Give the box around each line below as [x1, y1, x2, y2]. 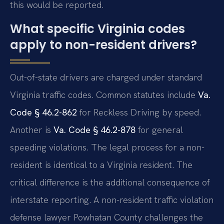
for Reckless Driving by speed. [77, 106, 201, 118]
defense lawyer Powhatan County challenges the [10, 211, 203, 223]
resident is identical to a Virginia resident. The [10, 158, 192, 170]
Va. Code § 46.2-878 [53, 123, 135, 135]
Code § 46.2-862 [10, 106, 77, 118]
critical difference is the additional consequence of [10, 176, 210, 188]
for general [135, 123, 183, 135]
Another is [10, 123, 53, 135]
